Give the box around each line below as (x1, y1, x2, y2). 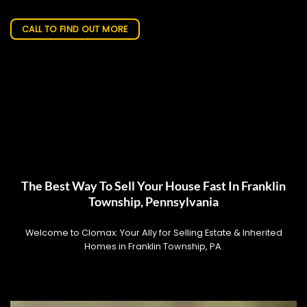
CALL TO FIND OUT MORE (21, 23, 128, 36)
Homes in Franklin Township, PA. (84, 240, 223, 252)
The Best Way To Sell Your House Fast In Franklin (21, 178, 286, 193)
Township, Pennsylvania (88, 194, 219, 209)
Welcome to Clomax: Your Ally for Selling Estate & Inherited (25, 226, 282, 238)
